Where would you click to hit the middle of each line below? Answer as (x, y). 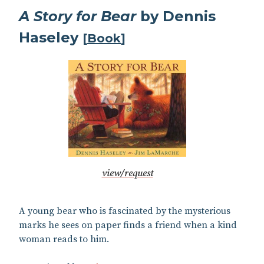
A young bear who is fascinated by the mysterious (125, 211)
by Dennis (176, 16)
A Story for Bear (77, 16)
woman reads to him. (64, 239)
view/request (127, 173)
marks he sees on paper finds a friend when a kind (128, 225)
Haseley (51, 38)
